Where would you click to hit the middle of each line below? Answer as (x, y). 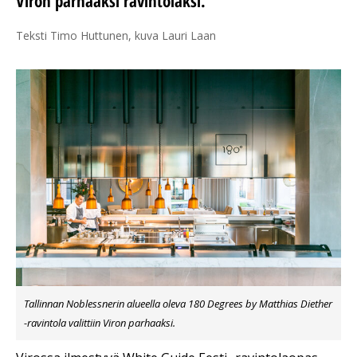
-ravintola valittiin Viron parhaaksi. (100, 323)
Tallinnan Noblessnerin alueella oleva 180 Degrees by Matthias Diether (178, 304)
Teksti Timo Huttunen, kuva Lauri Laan (116, 35)
